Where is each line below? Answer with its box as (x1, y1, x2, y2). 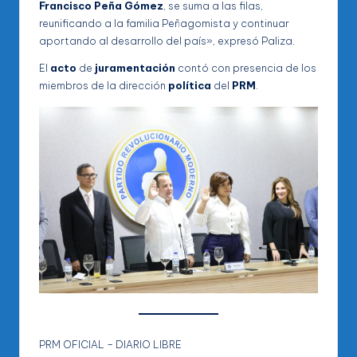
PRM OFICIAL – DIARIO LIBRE (39, 337, 182, 351)
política (168, 79, 211, 92)
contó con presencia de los (175, 61, 316, 75)
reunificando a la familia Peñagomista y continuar (39, 17, 289, 30)
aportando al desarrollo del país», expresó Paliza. (39, 34, 295, 48)
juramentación (95, 61, 175, 75)
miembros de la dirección (39, 79, 168, 92)
